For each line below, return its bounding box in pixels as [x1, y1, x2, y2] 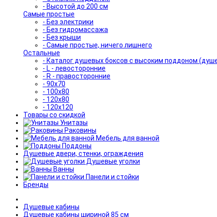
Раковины [63, 126, 96, 134]
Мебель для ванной [94, 134, 159, 142]
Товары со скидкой [23, 111, 85, 119]
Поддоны [61, 142, 92, 150]
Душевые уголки [85, 157, 140, 165]
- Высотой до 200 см [43, 2, 108, 10]
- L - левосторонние [43, 64, 106, 72]
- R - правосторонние [43, 72, 110, 80]
